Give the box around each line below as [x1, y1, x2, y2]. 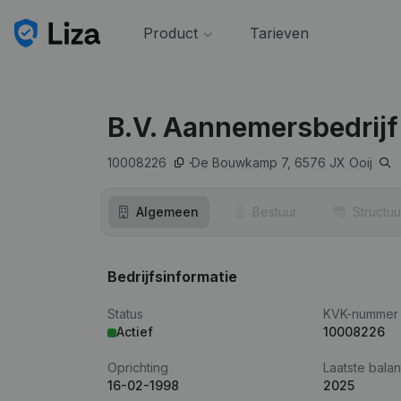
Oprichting [107, 360, 168, 375]
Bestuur [252, 204, 297, 219]
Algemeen [136, 204, 199, 219]
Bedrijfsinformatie [107, 268, 237, 286]
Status [107, 306, 143, 321]
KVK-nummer [323, 306, 399, 321]
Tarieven [249, 24, 309, 42]
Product [142, 24, 198, 42]
